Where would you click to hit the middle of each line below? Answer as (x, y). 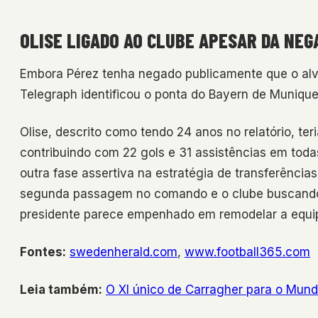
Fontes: (43, 252)
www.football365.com (247, 252)
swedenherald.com (124, 252)
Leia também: (61, 290)
